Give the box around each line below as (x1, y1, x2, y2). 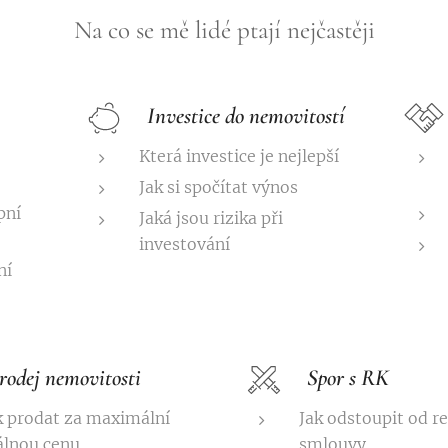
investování (139, 234, 231, 255)
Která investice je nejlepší (139, 146, 340, 167)
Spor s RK (307, 363, 389, 392)
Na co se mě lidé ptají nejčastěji (73, 15, 375, 46)
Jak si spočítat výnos (139, 177, 299, 198)
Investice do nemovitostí (147, 101, 346, 130)
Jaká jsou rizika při (139, 208, 284, 229)
